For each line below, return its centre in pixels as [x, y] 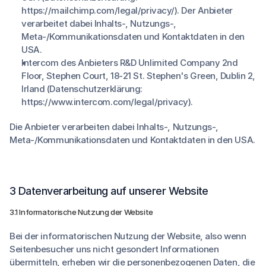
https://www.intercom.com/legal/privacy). [107, 102]
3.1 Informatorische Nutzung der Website [81, 212]
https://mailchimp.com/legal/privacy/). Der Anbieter [127, 10]
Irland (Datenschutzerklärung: [82, 89]
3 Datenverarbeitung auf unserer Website [109, 191]
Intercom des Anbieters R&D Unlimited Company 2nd [130, 63]
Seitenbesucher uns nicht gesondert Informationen [114, 249]
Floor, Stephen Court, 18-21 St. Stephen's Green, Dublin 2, [138, 76]
